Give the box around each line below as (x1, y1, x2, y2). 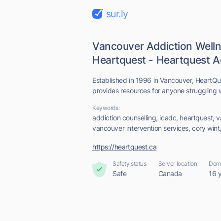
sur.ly (106, 8, 128, 20)
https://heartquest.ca (92, 143, 157, 151)
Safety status (112, 160, 147, 167)
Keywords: (92, 104, 120, 111)
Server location (158, 160, 197, 167)
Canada (158, 169, 183, 178)
